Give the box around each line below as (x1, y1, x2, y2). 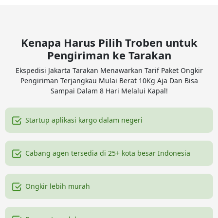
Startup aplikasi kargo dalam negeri (25, 115, 143, 125)
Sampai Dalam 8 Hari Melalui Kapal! (50, 86, 168, 95)
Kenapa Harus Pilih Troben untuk (20, 35, 198, 50)
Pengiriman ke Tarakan (47, 47, 171, 62)
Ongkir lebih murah (25, 182, 90, 191)
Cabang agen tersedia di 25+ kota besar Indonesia (25, 148, 190, 158)
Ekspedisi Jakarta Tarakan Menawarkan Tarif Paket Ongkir (15, 65, 203, 75)
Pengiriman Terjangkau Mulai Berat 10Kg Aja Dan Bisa (20, 75, 198, 85)
